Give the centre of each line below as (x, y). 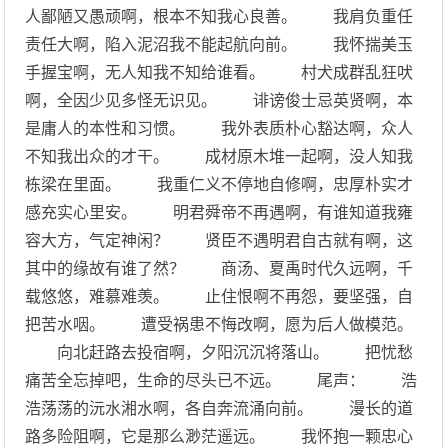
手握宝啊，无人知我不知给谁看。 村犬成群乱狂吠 (219, 72)
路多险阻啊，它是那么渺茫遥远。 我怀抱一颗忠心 (219, 436)
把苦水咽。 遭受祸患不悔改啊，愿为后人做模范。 (219, 324)
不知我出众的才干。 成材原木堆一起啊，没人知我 (219, 156)
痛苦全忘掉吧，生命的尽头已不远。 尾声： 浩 (221, 380)
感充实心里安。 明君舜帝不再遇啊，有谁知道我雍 (219, 212)
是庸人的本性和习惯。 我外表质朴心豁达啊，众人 (219, 128)
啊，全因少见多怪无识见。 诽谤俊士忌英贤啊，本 (219, 100)
